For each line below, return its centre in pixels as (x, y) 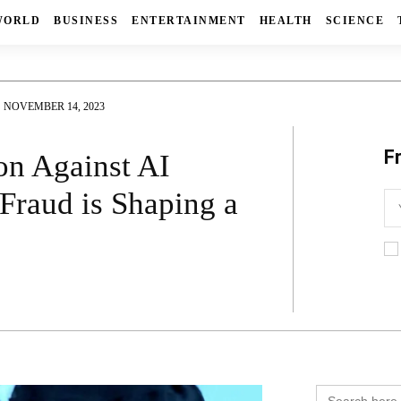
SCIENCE (355, 21)
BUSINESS (86, 21)
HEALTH (286, 21)
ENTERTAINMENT (189, 21)
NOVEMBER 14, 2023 (54, 107)
